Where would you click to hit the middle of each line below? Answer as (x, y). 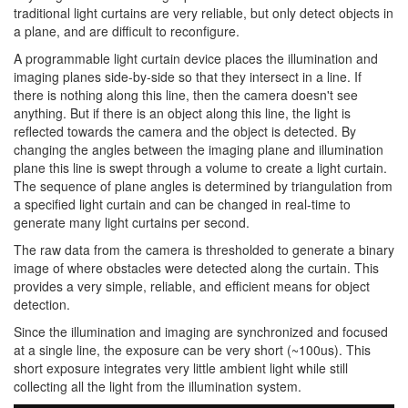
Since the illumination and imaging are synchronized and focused (201, 331)
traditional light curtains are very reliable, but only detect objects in (204, 12)
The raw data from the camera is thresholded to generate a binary (204, 249)
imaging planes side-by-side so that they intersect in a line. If (188, 76)
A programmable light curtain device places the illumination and (196, 58)
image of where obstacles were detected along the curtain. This (196, 267)
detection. (42, 304)
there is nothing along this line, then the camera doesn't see (186, 94)
